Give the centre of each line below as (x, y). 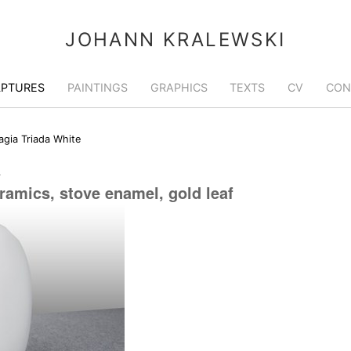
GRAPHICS (179, 87)
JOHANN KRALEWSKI (175, 40)
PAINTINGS (97, 87)
